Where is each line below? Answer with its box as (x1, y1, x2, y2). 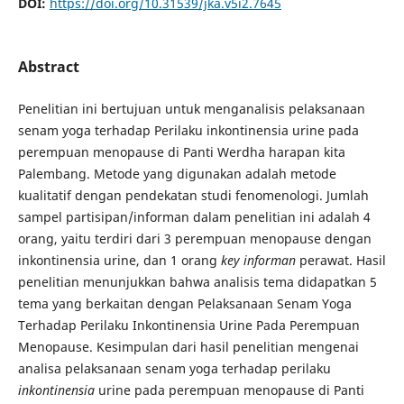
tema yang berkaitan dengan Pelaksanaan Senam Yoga (17, 294, 352, 312)
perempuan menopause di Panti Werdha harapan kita (17, 142, 345, 161)
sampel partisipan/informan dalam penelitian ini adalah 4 (17, 207, 371, 225)
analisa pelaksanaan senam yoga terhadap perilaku (17, 359, 331, 377)
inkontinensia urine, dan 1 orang (17, 251, 221, 269)
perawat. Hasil (295, 251, 386, 269)
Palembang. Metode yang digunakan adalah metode (17, 164, 336, 182)
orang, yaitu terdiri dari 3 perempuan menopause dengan (17, 229, 372, 247)
